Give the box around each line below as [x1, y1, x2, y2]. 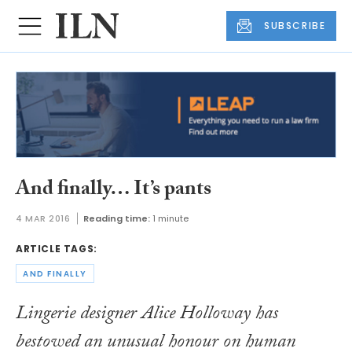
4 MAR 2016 [16, 212, 71, 225]
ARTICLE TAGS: [16, 242, 97, 256]
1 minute [152, 212, 189, 225]
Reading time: [82, 212, 150, 225]
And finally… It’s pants [16, 173, 211, 208]
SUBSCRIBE [264, 19, 326, 33]
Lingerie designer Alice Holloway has [16, 299, 278, 332]
